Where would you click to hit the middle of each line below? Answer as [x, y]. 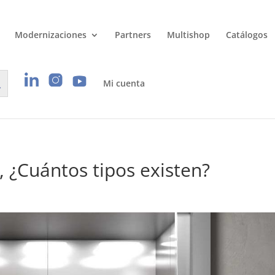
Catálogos [247, 35]
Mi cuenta [124, 83]
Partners [133, 35]
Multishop [188, 35]
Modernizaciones [51, 35]
